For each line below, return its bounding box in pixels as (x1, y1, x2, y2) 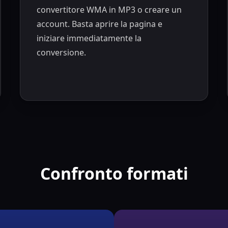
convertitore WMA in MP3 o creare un (37, 4, 182, 15)
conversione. (37, 46, 87, 58)
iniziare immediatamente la (37, 32, 142, 44)
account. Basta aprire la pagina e (37, 18, 163, 30)
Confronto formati (40, 162, 188, 185)
